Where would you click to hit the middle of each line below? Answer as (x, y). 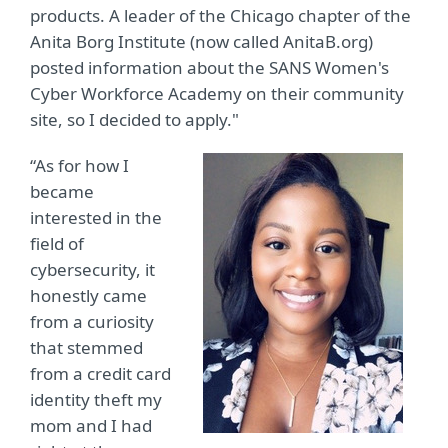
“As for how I (79, 165)
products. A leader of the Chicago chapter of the (220, 15)
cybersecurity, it (92, 269)
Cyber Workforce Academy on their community (217, 93)
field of (57, 243)
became (62, 191)
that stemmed (86, 347)
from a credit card (100, 373)
